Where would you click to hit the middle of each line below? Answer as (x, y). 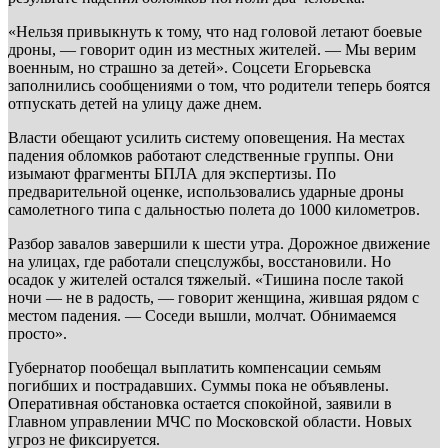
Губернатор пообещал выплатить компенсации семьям (194, 367)
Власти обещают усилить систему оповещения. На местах (206, 137)
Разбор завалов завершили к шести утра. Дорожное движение (219, 243)
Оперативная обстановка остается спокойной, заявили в (200, 403)
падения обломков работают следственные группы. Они (201, 155)
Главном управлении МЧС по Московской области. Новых (210, 421)
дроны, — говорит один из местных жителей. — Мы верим (212, 49)
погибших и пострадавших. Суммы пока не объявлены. (198, 385)
